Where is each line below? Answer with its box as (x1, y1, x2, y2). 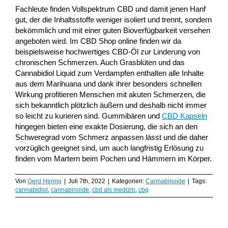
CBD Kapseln (162, 111, 207, 121)
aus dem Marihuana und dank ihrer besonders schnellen (15, 79, 202, 89)
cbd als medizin (92, 186, 135, 194)
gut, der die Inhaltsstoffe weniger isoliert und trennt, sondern (15, 15, 212, 24)
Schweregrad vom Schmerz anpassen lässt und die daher (15, 133, 208, 142)
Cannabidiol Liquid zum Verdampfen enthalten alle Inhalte (15, 69, 204, 78)
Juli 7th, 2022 (68, 178, 105, 185)
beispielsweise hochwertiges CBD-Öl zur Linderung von (15, 47, 200, 56)
